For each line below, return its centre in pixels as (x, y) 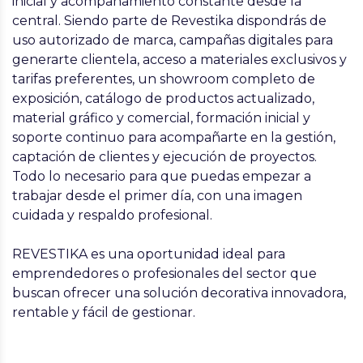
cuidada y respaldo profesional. (112, 215)
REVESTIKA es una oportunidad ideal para (149, 254)
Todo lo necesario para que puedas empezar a (162, 176)
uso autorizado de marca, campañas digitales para (173, 40)
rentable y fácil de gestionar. (104, 312)
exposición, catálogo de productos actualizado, (163, 98)
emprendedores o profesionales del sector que (164, 273)
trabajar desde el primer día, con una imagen (157, 196)
